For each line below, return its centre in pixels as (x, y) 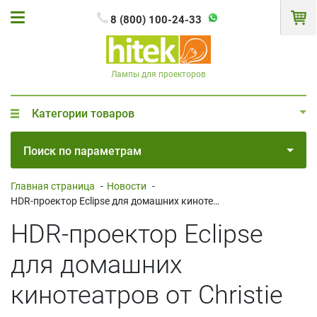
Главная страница (53, 186)
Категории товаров (83, 113)
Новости (127, 186)
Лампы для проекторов (158, 74)
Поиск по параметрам (82, 151)
